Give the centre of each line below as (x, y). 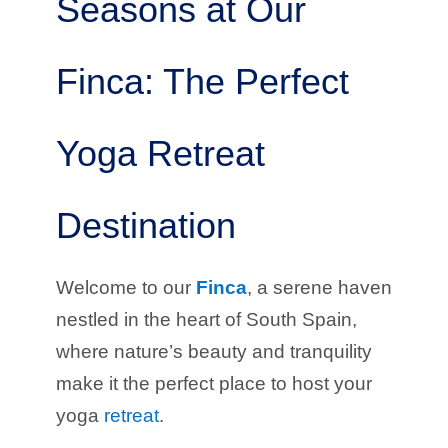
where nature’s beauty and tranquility (214, 351)
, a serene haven (319, 287)
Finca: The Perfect (202, 81)
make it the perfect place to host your (214, 383)
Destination (146, 225)
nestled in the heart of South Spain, (206, 319)
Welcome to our (126, 287)
